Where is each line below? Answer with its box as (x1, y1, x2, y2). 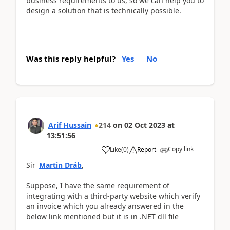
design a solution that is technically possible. (26, 5, 181, 15)
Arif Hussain (48, 120, 91, 130)
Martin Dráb (39, 160, 82, 170)
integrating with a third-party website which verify (26, 190, 200, 201)
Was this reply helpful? (26, 53, 116, 64)
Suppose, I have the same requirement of (26, 180, 169, 190)
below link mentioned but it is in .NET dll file (26, 211, 179, 221)
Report (137, 145, 156, 154)
